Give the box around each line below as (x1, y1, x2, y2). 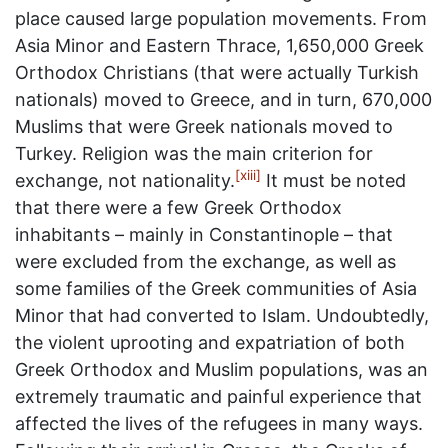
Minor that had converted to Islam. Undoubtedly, (15, 305, 429, 326)
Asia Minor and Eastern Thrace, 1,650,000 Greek (15, 35, 424, 56)
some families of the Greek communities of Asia (15, 278, 417, 299)
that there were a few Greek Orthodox (15, 197, 342, 218)
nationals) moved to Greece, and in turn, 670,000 (15, 89, 432, 110)
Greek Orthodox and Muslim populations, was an (15, 359, 428, 380)
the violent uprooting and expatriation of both (15, 332, 405, 353)
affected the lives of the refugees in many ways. (15, 413, 423, 434)
